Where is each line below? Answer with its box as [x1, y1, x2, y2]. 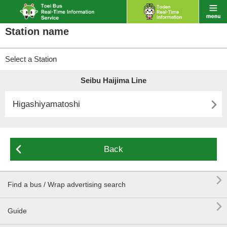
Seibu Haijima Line [81, 76, 146, 85]
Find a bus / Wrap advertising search [8, 180, 126, 188]
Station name [5, 26, 69, 37]
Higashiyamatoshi [13, 99, 80, 109]
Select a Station [5, 55, 57, 63]
